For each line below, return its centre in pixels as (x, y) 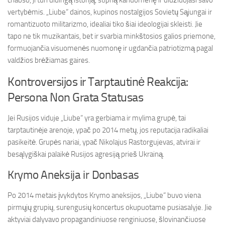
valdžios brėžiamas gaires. (49, 60)
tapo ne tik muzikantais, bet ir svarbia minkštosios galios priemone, (111, 36)
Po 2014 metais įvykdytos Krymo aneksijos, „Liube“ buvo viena (104, 195)
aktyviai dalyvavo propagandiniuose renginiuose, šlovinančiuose (107, 219)
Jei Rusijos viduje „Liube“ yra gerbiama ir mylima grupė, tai (97, 118)
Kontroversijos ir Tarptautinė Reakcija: (98, 82)
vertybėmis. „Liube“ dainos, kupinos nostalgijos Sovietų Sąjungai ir (110, 12)
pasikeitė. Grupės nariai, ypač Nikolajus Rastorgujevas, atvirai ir (104, 142)
